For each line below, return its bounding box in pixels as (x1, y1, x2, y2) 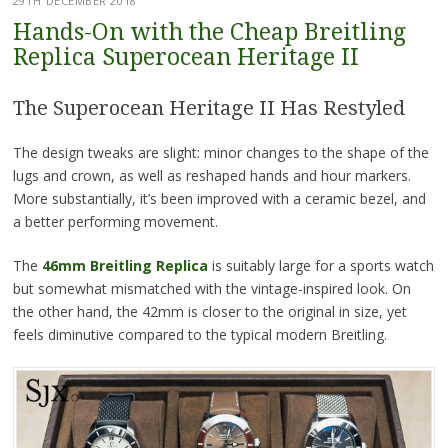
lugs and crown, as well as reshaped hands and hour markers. (12, 166, 411, 186)
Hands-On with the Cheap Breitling (12, 19, 406, 47)
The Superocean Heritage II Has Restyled (12, 96, 405, 121)
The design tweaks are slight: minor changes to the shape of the (12, 143, 429, 163)
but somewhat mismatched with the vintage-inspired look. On (12, 279, 411, 299)
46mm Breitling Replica (41, 256, 208, 276)
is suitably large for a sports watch (207, 256, 434, 276)
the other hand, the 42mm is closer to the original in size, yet (12, 302, 407, 322)
